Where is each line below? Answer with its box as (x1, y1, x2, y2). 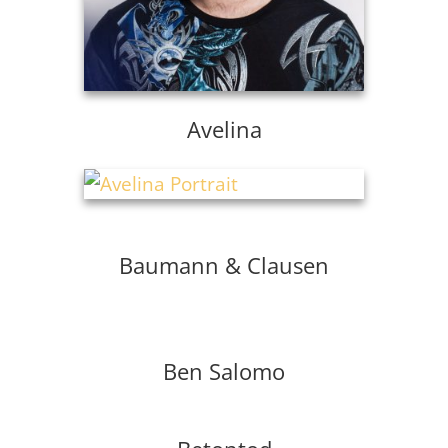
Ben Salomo (163, 356, 285, 386)
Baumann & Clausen (119, 250, 329, 280)
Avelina (186, 114, 262, 144)
